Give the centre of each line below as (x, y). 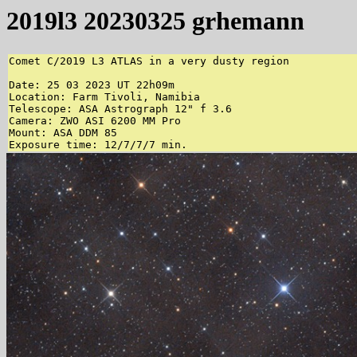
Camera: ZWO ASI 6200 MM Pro (95, 121)
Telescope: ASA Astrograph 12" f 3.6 (120, 109)
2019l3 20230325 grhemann (155, 21)
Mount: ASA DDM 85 (63, 133)
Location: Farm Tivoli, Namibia (104, 97)
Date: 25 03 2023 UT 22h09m (92, 85)
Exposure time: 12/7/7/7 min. (98, 145)
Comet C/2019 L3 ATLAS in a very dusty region (149, 61)
